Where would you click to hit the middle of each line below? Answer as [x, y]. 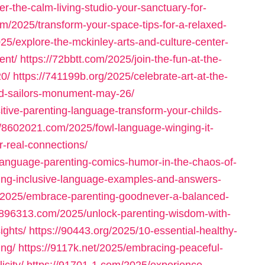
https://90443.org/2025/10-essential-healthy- [133, 231]
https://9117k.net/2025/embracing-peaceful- [121, 248]
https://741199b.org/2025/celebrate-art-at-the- [120, 76]
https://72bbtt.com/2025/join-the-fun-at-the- [121, 59]
